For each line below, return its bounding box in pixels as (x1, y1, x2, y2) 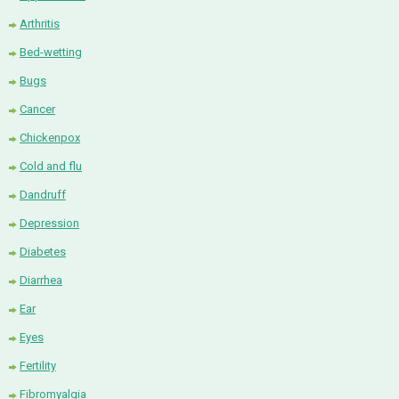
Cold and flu (20, 159, 82, 174)
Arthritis (20, 17, 60, 31)
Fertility (20, 359, 56, 373)
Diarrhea (20, 273, 62, 288)
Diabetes (20, 245, 66, 259)
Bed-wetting (20, 45, 82, 60)
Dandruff (20, 188, 66, 202)
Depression (20, 216, 79, 231)
